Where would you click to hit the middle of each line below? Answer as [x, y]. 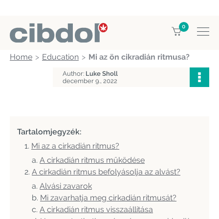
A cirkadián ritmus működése [92, 160]
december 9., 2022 [90, 81]
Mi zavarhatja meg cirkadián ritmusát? [108, 198]
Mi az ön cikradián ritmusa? [139, 57]
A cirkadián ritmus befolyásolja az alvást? [106, 172]
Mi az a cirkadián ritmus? [75, 146]
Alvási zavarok [66, 186]
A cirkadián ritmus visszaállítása [96, 209]
